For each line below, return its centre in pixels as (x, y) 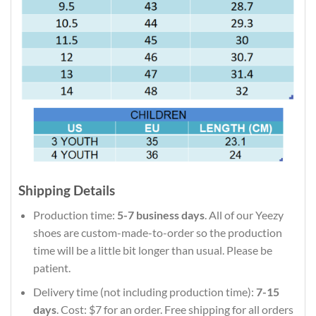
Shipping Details (67, 190)
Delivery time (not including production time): (144, 292)
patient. (51, 267)
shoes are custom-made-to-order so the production (157, 232)
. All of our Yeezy (244, 214)
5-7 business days (160, 214)
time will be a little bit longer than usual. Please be (152, 250)
